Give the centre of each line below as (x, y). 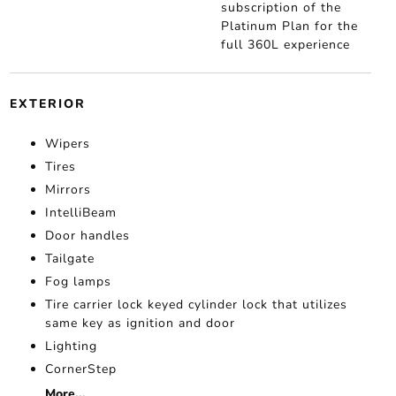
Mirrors (68, 190)
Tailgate (69, 259)
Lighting (71, 346)
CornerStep (80, 369)
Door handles (87, 236)
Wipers (67, 144)
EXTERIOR (47, 104)
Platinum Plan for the (290, 27)
